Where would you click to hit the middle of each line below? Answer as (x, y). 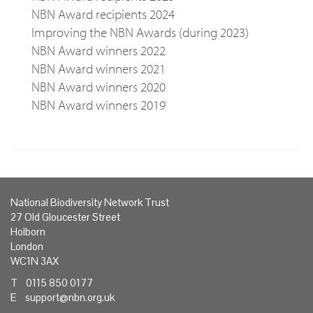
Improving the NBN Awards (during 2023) (140, 32)
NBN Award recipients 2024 (103, 14)
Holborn (28, 232)
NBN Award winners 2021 (99, 69)
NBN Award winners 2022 (99, 51)
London (27, 247)
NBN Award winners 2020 (99, 87)
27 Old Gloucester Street (65, 217)
